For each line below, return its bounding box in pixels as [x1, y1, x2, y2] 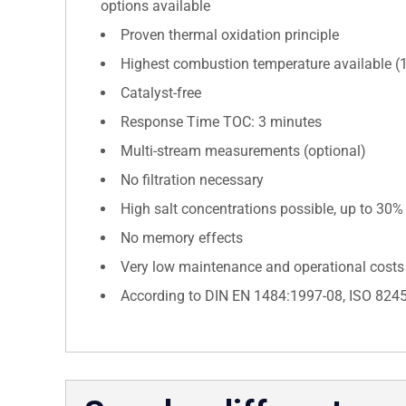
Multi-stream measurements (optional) [121, 141, 366, 159]
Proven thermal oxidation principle [121, 25, 339, 43]
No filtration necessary [121, 170, 264, 188]
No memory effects [121, 228, 243, 246]
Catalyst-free [121, 83, 201, 101]
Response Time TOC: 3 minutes [121, 112, 322, 130]
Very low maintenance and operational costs [121, 257, 404, 275]
